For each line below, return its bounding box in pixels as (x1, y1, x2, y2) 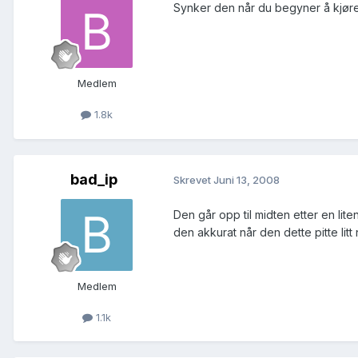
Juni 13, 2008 (213, 173, 280, 187)
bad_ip (70, 170, 117, 188)
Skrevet (173, 173, 213, 187)
